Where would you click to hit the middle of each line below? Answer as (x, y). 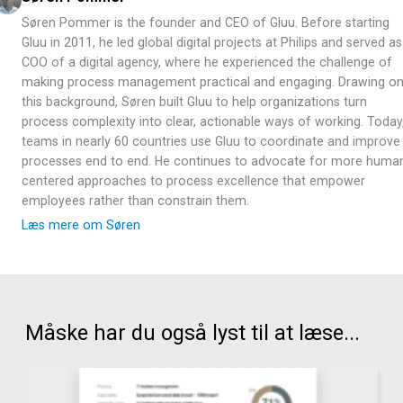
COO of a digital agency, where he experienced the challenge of (206, 62)
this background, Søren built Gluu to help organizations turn (194, 101)
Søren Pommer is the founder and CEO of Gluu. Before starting (205, 22)
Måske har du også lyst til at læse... (193, 333)
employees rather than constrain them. (135, 200)
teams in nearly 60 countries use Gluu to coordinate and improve (210, 141)
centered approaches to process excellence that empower (193, 180)
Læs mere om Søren (81, 224)
